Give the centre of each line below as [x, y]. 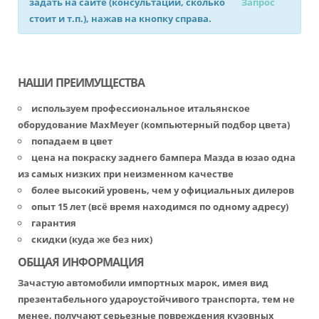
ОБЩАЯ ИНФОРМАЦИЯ [81, 262]
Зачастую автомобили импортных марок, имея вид [143, 283]
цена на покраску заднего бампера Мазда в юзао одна [163, 157]
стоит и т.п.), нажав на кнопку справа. [120, 19]
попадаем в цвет [72, 141]
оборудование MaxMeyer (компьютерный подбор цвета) [154, 125]
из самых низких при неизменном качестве [126, 174]
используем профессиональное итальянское [141, 108]
